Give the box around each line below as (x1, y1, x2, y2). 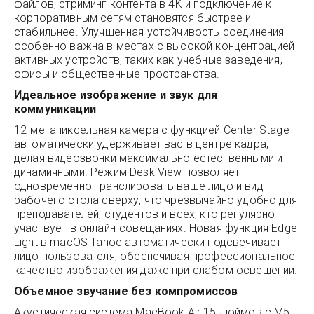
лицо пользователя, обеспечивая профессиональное (14, 250, 296, 263)
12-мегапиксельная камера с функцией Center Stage (14, 123, 289, 137)
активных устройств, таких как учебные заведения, (14, 53, 282, 67)
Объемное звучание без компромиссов (14, 285, 238, 298)
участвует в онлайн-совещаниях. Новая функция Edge (14, 221, 297, 235)
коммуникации (14, 102, 96, 116)
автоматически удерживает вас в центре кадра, (14, 137, 269, 151)
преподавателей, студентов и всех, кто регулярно (14, 207, 275, 221)
